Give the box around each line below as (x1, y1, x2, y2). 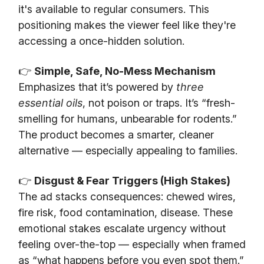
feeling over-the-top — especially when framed (18, 237, 246, 250)
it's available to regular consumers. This (18, 2, 209, 15)
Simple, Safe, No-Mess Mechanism (34, 64, 216, 77)
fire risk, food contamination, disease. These (18, 206, 233, 219)
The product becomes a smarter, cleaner (18, 128, 214, 141)
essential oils (18, 96, 82, 109)
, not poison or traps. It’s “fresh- (82, 96, 235, 109)
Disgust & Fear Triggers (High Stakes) (34, 174, 230, 187)
